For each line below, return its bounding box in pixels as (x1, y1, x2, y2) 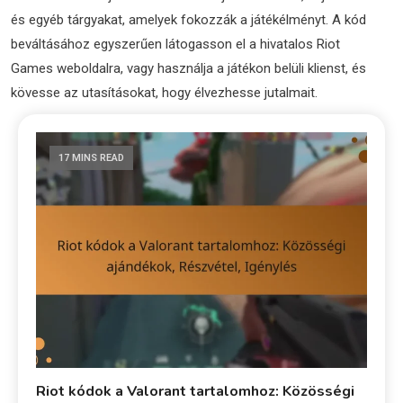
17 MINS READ (58, 152, 125, 164)
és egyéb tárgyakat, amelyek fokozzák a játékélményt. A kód (10, 12, 366, 28)
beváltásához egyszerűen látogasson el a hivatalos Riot (10, 36, 340, 52)
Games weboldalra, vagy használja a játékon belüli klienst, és (10, 60, 366, 76)
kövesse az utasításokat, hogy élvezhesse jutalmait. (10, 85, 318, 101)
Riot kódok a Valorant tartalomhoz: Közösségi (36, 381, 355, 401)
